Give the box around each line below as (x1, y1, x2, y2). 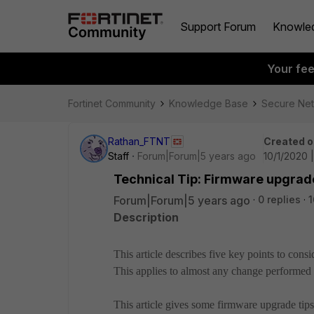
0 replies (258, 193, 301, 205)
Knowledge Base (169, 97, 248, 109)
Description (114, 210, 179, 224)
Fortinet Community (68, 97, 156, 109)
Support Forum (180, 19, 256, 34)
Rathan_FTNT (108, 135, 170, 147)
